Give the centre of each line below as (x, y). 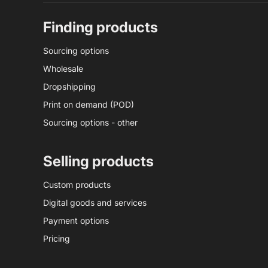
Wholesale (63, 69)
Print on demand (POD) (89, 105)
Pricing (57, 239)
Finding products (100, 28)
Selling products (98, 162)
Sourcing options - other (90, 123)
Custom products (77, 185)
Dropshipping (69, 87)
